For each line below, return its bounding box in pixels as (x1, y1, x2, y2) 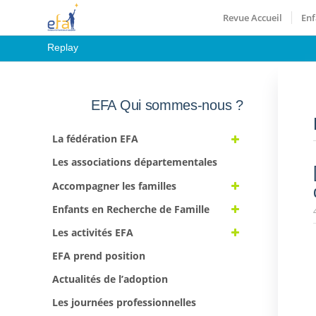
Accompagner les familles (52, 178, 176, 193)
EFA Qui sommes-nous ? (91, 97, 243, 113)
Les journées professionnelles (52, 296, 196, 310)
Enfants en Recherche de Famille (52, 202, 209, 216)
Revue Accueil (223, 11, 283, 24)
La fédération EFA (52, 132, 138, 146)
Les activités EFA (52, 225, 133, 239)
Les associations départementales (52, 155, 217, 169)
